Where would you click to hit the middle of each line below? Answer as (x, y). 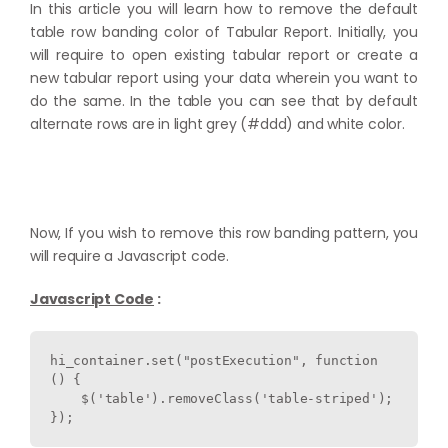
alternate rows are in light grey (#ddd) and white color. (217, 124)
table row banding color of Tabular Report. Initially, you (224, 32)
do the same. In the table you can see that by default (224, 101)
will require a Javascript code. (129, 256)
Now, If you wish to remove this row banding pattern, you (224, 233)
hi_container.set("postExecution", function (214, 360)
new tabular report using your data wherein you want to (224, 78)
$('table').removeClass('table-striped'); (66, 398)
